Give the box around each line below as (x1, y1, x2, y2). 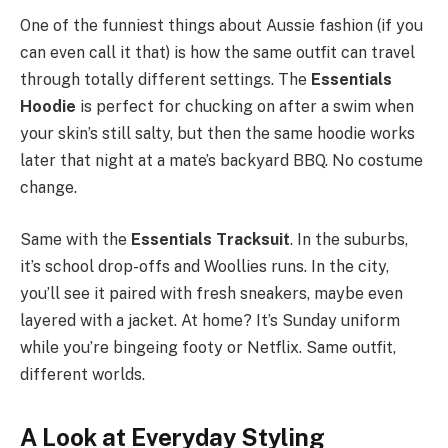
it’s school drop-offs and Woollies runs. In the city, (20, 256, 389, 276)
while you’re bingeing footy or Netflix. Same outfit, (20, 337, 396, 357)
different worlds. (20, 364, 145, 384)
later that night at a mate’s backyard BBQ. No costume (20, 150, 423, 170)
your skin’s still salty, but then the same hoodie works (20, 123, 415, 143)
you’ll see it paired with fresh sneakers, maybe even (20, 283, 403, 303)
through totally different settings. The (20, 69, 311, 89)
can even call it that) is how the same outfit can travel (20, 42, 415, 62)
